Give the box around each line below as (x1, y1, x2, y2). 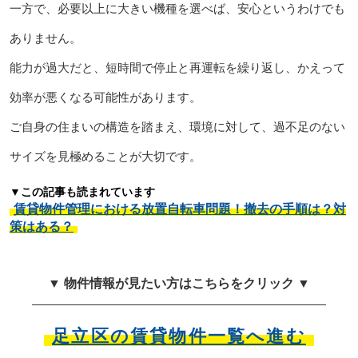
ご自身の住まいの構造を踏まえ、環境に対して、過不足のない (9, 119, 345, 133)
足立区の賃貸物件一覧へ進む (52, 325, 306, 346)
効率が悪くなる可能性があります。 (9, 89, 201, 104)
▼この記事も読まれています (9, 185, 155, 198)
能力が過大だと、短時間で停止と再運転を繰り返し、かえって (9, 60, 345, 74)
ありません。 (9, 30, 82, 45)
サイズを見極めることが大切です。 (9, 149, 201, 163)
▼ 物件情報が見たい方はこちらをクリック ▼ (48, 276, 310, 290)
